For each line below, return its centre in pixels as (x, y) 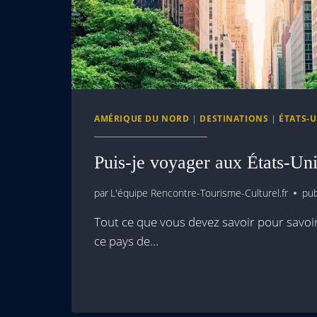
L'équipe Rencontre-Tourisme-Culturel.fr (200, 193)
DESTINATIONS (234, 118)
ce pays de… (126, 241)
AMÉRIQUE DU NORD (142, 118)
